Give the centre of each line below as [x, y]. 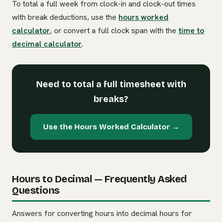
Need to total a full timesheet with [111, 85]
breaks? [111, 100]
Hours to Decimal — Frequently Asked [99, 179]
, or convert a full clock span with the [114, 31]
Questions [36, 191]
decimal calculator [47, 44]
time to [191, 31]
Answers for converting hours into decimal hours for [102, 214]
